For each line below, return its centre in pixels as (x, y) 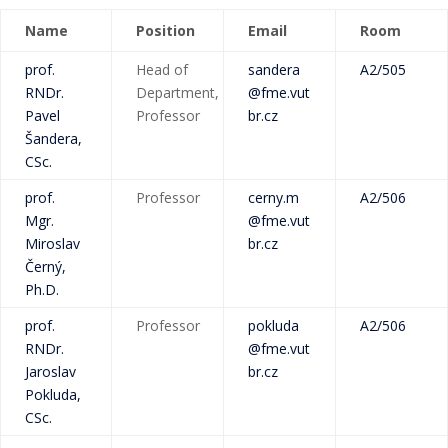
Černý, (45, 266)
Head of (162, 69)
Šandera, (53, 138)
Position (165, 30)
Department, (177, 92)
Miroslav (52, 243)
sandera (274, 69)
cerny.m (273, 197)
